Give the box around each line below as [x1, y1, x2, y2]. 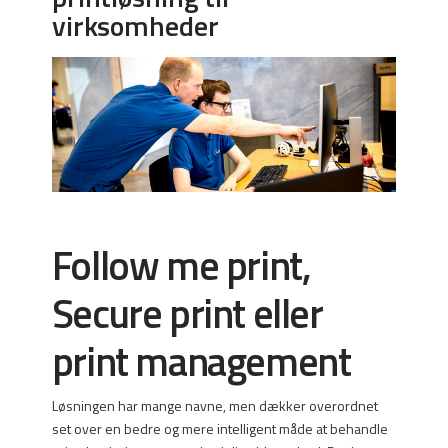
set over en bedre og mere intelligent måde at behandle [51, 417, 388, 439]
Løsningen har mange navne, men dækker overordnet [51, 394, 378, 416]
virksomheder [51, 3, 219, 47]
